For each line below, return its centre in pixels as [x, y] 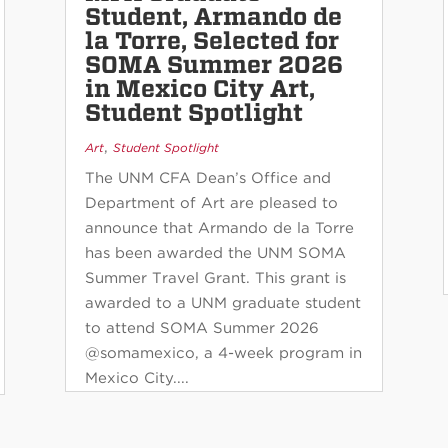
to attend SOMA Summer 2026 [201, 328]
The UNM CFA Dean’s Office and [207, 178]
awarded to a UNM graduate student [222, 303]
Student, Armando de [213, 17]
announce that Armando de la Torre [219, 228]
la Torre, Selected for [211, 41]
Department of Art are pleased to [211, 203]
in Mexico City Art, [199, 89]
